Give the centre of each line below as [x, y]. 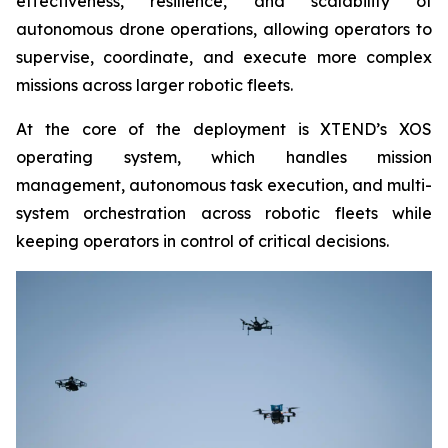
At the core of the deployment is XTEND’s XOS [224, 129]
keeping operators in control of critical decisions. [202, 241]
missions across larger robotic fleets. [154, 85]
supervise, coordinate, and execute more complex [224, 57]
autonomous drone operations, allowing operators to [224, 29]
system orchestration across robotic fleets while [224, 213]
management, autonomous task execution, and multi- [224, 185]
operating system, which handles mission [224, 157]
